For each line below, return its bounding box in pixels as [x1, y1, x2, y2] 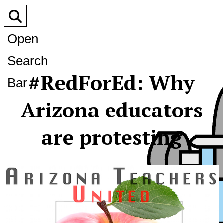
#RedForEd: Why [28, 68, 195, 96]
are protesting [41, 123, 182, 151]
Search [7, 53, 48, 68]
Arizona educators [20, 96, 203, 123]
